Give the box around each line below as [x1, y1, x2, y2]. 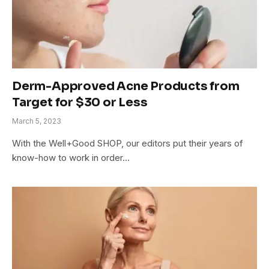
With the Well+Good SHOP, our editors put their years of [12, 138, 243, 150]
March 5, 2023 [12, 116, 61, 126]
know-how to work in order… [12, 152, 130, 164]
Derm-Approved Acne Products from [12, 79, 240, 94]
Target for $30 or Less [12, 95, 148, 110]
